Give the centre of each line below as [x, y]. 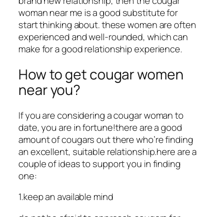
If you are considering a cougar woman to [101, 115]
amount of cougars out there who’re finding [106, 139]
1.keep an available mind [66, 197]
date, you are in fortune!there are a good [100, 127]
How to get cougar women [101, 74]
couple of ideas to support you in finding [100, 163]
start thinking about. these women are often [107, 25]
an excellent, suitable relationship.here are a [108, 151]
